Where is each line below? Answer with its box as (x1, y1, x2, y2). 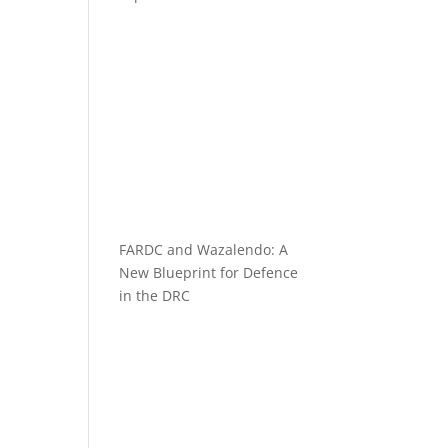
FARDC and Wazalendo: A (119, 240, 289, 259)
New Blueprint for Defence (119, 263, 299, 282)
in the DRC (119, 286, 191, 305)
